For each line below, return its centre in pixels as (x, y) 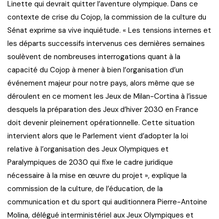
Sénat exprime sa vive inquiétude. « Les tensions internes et (109, 30)
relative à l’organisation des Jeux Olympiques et (88, 149)
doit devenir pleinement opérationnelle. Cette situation (101, 122)
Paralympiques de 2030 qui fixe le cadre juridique (90, 162)
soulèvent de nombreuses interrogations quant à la (94, 56)
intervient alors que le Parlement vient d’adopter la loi (98, 136)
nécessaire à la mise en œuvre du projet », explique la (97, 175)
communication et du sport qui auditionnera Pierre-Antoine (107, 202)
